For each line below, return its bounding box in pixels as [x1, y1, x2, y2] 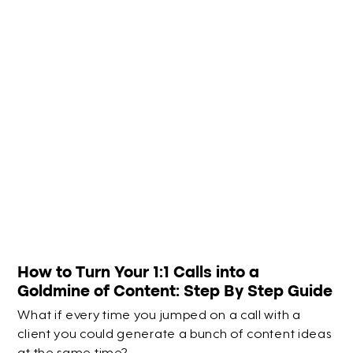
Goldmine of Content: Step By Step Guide [17, 281, 333, 301]
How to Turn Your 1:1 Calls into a [17, 262, 260, 282]
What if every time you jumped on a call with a [17, 310, 301, 323]
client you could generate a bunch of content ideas [17, 329, 332, 342]
